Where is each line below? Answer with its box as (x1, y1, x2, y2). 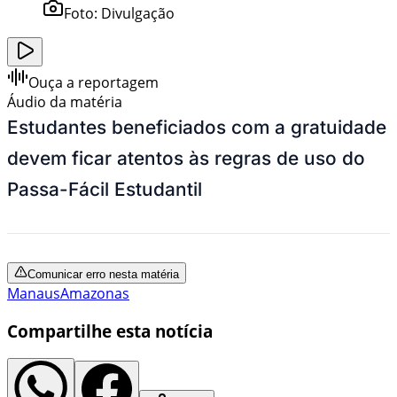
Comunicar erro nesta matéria (27, 267, 179, 281)
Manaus (7, 283, 60, 303)
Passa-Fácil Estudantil (7, 177, 202, 200)
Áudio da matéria (7, 91, 122, 112)
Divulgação (101, 3, 175, 23)
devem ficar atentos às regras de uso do (7, 146, 365, 169)
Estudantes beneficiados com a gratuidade (7, 115, 386, 138)
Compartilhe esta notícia (7, 319, 213, 342)
